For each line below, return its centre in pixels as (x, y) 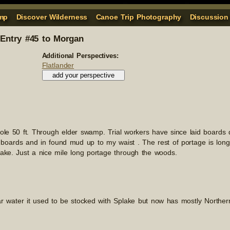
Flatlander (58, 65)
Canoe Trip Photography (139, 17)
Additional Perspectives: (80, 55)
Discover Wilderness (52, 17)
